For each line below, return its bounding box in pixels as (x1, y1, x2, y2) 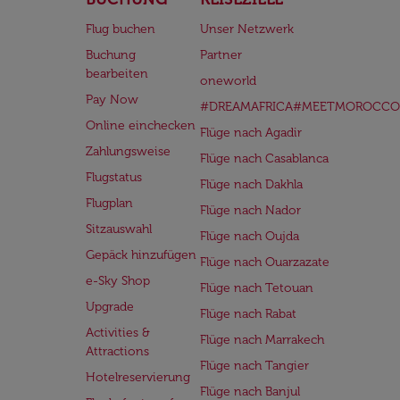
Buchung (86, 46, 136, 62)
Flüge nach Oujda (199, 228, 299, 244)
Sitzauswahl (86, 221, 152, 237)
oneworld (199, 72, 256, 88)
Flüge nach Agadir (199, 124, 302, 140)
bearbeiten (86, 65, 148, 81)
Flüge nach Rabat (199, 305, 296, 321)
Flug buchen (86, 21, 155, 37)
